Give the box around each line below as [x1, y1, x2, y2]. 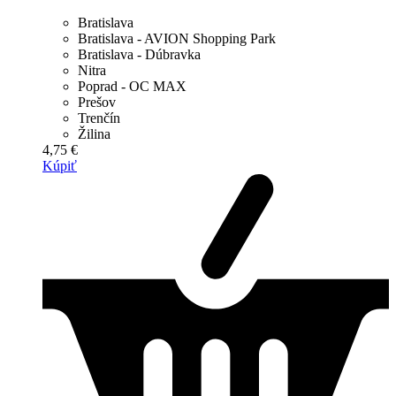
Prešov [78, 95, 116, 110]
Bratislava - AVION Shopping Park [78, 31, 276, 47]
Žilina [78, 126, 110, 142]
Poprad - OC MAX [78, 79, 187, 95]
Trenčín [78, 110, 120, 126]
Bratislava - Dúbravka [78, 47, 201, 63]
